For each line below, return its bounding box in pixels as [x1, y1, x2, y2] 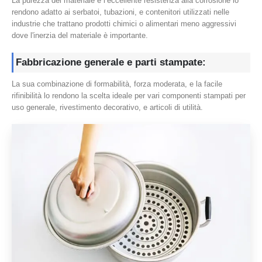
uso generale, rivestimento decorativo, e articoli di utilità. [12, 102, 203, 112]
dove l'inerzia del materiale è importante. [12, 31, 148, 40]
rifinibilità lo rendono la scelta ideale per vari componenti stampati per [12, 91, 246, 100]
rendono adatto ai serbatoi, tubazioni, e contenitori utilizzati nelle [12, 8, 229, 17]
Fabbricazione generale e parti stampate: [16, 56, 206, 68]
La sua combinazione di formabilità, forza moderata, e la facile [12, 79, 222, 88]
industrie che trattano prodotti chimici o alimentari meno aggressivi [12, 19, 236, 29]
